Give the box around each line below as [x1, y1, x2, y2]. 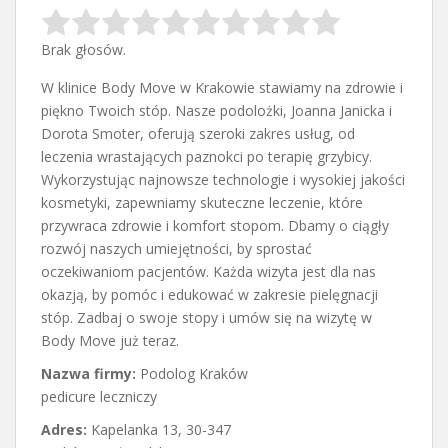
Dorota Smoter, [41, 124, 144, 144]
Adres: [41, 420, 91, 440]
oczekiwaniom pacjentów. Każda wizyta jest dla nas [41, 262, 376, 282]
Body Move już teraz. [41, 331, 179, 351]
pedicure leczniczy [41, 387, 157, 407]
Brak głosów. [41, 40, 126, 60]
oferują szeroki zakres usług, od [144, 124, 355, 144]
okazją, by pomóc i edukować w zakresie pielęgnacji [41, 285, 378, 305]
